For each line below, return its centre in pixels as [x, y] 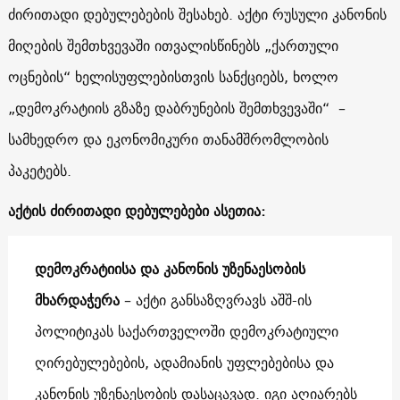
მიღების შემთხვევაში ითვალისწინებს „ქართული [173, 45]
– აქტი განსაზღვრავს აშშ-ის [215, 300]
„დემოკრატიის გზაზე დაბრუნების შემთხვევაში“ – [176, 108]
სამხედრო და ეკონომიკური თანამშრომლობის [168, 139]
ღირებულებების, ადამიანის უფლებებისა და [184, 362]
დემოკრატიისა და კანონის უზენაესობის [170, 268]
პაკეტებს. [39, 170]
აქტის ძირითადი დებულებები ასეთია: [136, 210]
